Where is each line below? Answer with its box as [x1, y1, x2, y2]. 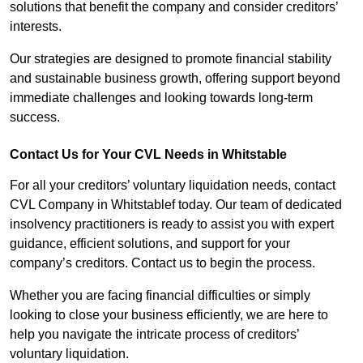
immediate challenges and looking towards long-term [10, 91, 313, 105]
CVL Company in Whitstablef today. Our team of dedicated [10, 198, 342, 212]
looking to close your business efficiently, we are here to [10, 308, 328, 322]
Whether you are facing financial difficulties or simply [10, 288, 310, 303]
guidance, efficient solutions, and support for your [10, 237, 290, 251]
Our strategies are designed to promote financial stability [10, 52, 331, 66]
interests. [10, 19, 65, 34]
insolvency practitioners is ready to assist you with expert [10, 217, 334, 232]
